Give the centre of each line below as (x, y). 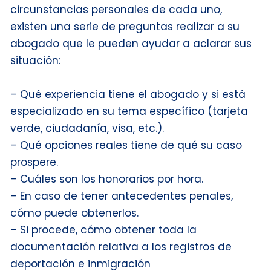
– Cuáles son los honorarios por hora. (107, 179)
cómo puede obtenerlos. (74, 213)
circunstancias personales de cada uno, (116, 9)
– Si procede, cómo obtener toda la (103, 230)
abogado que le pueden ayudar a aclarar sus (131, 43)
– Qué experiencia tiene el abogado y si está (128, 94)
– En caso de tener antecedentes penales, (122, 196)
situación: (35, 60)
